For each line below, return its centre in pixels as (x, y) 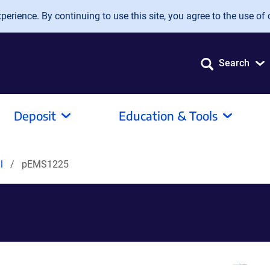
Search (234, 63)
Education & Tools (168, 115)
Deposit (35, 115)
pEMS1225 (45, 164)
